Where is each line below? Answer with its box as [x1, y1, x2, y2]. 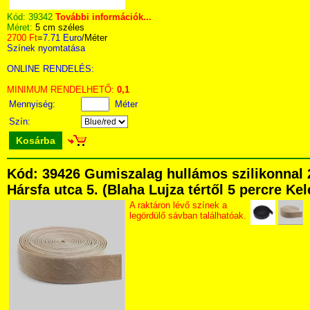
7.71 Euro [43, 33, 82, 43]
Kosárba [16, 135, 55, 146]
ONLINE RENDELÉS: [7, 64, 94, 74]
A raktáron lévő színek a [129, 200, 227, 210]
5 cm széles [35, 22, 84, 33]
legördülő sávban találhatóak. [129, 210, 246, 221]
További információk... [55, 12, 152, 22]
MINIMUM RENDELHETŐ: [7, 84, 117, 95]
